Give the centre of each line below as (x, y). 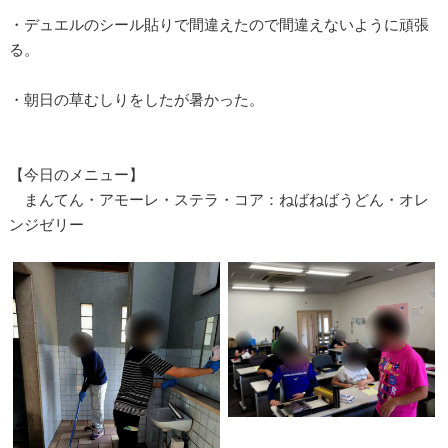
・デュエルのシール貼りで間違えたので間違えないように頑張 (218, 24)
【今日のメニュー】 (76, 174)
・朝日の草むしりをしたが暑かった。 (136, 99)
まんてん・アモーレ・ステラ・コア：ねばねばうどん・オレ (218, 199)
